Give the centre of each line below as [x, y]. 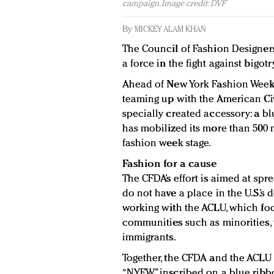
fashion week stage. [167, 144]
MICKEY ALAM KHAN [170, 30]
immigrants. [149, 238]
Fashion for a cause [169, 165]
